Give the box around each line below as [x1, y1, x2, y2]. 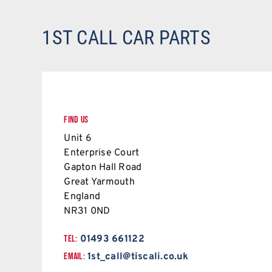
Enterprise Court [64, 147, 140, 160]
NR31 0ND [64, 205, 110, 218]
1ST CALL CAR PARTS [42, 26, 211, 50]
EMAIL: [64, 251, 85, 263]
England [64, 191, 101, 203]
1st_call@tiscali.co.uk [87, 251, 188, 263]
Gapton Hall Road [64, 161, 142, 174]
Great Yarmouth [64, 176, 135, 189]
